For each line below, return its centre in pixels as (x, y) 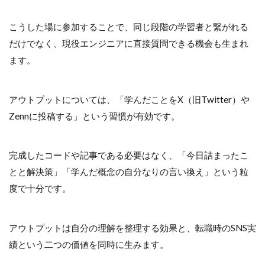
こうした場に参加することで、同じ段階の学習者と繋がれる (129, 27)
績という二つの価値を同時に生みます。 (89, 244)
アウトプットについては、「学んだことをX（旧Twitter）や (129, 99)
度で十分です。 (40, 188)
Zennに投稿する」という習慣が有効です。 (94, 116)
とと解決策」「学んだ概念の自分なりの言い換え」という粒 (129, 172)
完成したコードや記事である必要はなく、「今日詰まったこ (129, 155)
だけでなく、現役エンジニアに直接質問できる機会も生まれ (129, 43)
